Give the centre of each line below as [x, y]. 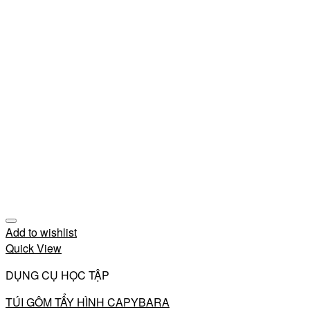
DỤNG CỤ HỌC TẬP [57, 275]
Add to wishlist [41, 232]
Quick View [34, 248]
